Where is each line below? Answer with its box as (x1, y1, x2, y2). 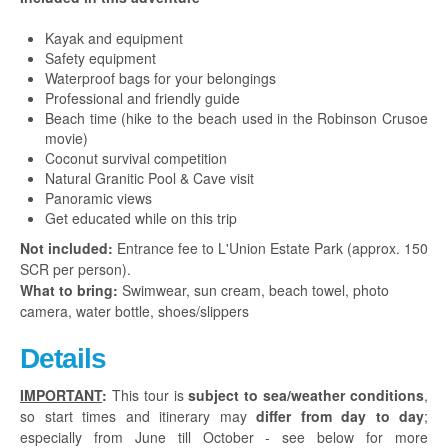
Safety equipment (45, 48, 156, 68)
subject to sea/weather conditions (188, 385, 425, 405)
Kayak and (45, 28, 112, 48)
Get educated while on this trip (45, 208, 237, 228)
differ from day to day (256, 406, 424, 426)
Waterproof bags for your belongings (45, 68, 276, 88)
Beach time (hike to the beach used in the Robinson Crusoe (45, 108, 428, 128)
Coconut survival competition (45, 148, 227, 168)
